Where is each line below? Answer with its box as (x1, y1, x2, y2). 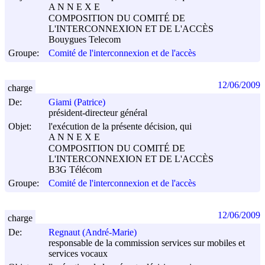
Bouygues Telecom (49, 34, 121, 45)
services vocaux (49, 248, 108, 259)
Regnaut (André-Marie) (49, 227, 137, 238)
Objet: (8, 121, 31, 131)
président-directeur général (49, 108, 147, 118)
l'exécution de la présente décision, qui (49, 121, 192, 132)
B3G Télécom (49, 164, 102, 175)
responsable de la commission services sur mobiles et (49, 238, 245, 248)
